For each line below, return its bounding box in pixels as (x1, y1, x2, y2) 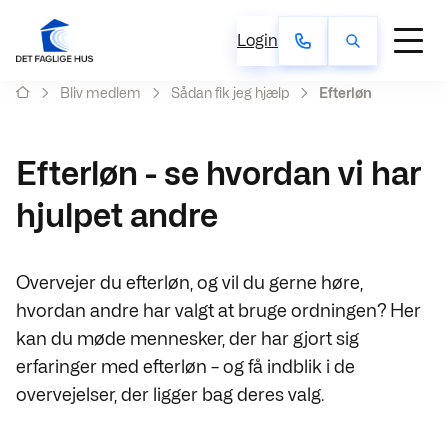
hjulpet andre (16, 196, 218, 235)
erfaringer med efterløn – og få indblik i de (16, 356, 355, 377)
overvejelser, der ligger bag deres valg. (16, 384, 325, 405)
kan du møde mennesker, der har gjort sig (16, 328, 359, 349)
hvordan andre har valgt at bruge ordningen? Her (16, 300, 421, 321)
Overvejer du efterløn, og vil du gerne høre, (16, 272, 363, 293)
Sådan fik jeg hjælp (171, 84, 289, 101)
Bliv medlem (60, 84, 141, 101)
